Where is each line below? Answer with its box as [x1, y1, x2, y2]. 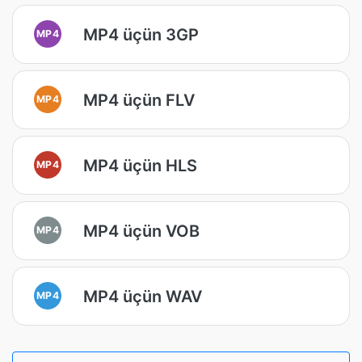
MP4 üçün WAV [83, 286, 202, 306]
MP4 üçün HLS [83, 155, 197, 175]
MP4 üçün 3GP [83, 24, 199, 44]
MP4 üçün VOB [83, 221, 200, 241]
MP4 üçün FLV [83, 90, 195, 110]
